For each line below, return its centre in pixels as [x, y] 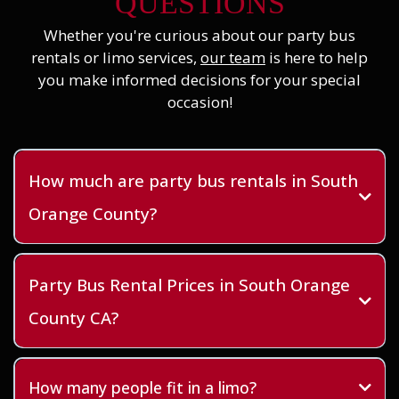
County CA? [73, 317]
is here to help [317, 57]
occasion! [199, 102]
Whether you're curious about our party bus [199, 35]
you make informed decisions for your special [199, 80]
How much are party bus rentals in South [193, 180]
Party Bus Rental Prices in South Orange [189, 284]
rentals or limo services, [116, 57]
